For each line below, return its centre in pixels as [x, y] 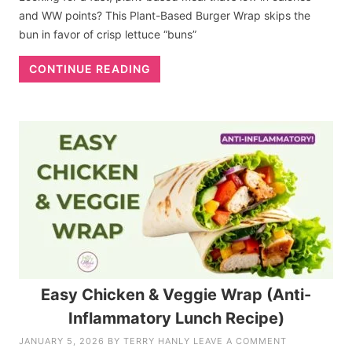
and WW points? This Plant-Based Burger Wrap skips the [165, 15]
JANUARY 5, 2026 [62, 341]
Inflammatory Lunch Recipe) [176, 318]
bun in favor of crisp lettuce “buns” [108, 34]
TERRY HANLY [157, 341]
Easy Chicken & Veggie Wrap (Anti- [176, 294]
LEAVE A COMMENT [240, 341]
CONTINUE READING [90, 68]
